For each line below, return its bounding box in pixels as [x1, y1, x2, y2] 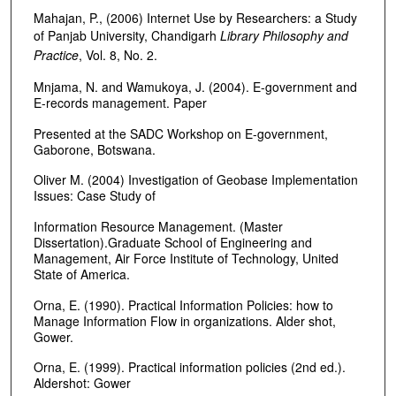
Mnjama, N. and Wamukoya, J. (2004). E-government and [33, 78, 357, 96]
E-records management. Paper [33, 94, 207, 112]
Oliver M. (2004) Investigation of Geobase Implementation [33, 171, 358, 189]
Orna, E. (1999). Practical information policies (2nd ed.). [33, 358, 346, 377]
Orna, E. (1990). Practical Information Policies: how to [33, 295, 333, 314]
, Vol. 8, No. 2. [78, 45, 157, 64]
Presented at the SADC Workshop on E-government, [33, 124, 328, 142]
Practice [33, 45, 79, 64]
